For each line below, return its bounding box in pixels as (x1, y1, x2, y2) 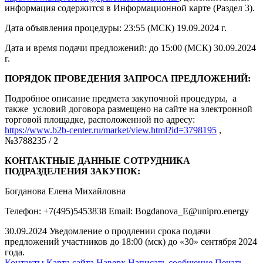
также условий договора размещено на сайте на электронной (5, 104, 252, 114)
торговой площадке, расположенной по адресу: (5, 114, 195, 125)
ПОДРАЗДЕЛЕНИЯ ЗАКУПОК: (5, 166, 140, 177)
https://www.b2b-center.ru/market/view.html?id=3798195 (5, 125, 217, 136)
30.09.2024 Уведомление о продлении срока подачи (5, 226, 211, 237)
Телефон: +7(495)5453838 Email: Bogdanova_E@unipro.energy (5, 206, 249, 217)
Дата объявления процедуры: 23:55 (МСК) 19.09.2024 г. (5, 23, 227, 33)
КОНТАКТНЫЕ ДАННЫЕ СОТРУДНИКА (5, 156, 190, 166)
